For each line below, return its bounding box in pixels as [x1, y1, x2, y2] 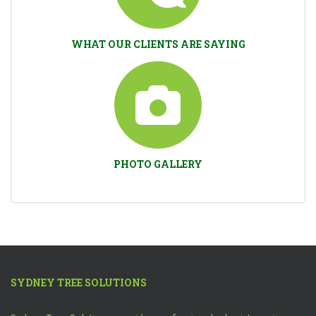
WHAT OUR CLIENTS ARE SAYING [71, 37, 245, 51]
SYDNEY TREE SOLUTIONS [11, 276, 147, 289]
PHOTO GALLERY [114, 157, 202, 171]
